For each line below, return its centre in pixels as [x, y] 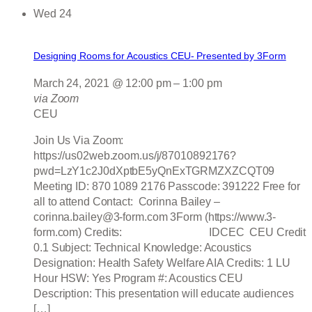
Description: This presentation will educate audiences [164, 293]
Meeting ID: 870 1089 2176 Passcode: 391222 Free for [167, 186]
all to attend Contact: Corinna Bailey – [127, 201]
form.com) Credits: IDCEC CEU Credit [170, 232]
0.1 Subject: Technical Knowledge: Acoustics [142, 247]
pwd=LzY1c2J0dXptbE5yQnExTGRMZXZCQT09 [154, 171]
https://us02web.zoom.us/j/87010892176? [135, 155]
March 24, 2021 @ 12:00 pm [102, 83]
